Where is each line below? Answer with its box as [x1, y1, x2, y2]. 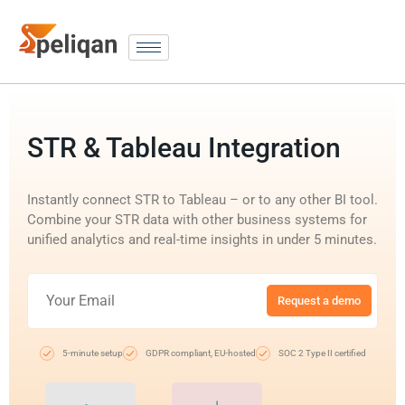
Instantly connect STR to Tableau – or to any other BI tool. [27, 191, 378, 208]
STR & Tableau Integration [27, 131, 341, 164]
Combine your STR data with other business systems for [27, 211, 367, 228]
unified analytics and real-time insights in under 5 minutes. [27, 231, 377, 248]
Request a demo [278, 294, 361, 308]
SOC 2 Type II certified [278, 347, 366, 358]
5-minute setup [61, 347, 123, 358]
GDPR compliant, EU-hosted [145, 347, 256, 358]
